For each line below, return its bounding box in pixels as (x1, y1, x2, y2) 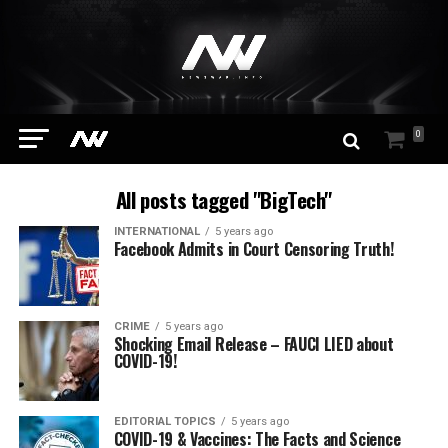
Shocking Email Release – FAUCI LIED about (113, 332, 394, 357)
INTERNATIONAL (113, 225, 200, 239)
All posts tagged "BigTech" (115, 184, 333, 216)
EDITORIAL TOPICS (113, 415, 216, 429)
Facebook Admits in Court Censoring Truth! (113, 237, 394, 262)
